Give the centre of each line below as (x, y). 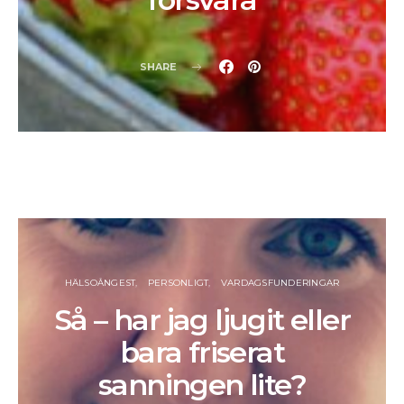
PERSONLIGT (178, 283)
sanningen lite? (202, 385)
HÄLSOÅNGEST (100, 283)
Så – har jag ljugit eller (202, 320)
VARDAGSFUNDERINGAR (280, 283)
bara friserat (202, 352)
